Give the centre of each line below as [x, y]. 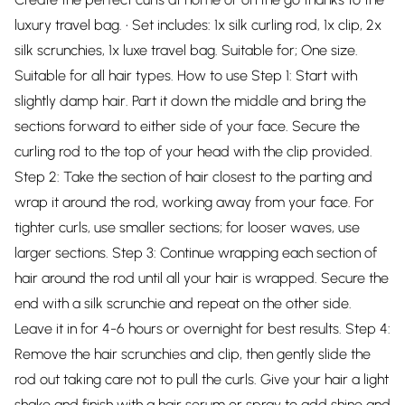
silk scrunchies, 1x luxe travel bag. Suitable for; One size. [186, 50]
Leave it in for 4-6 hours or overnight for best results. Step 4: [202, 329]
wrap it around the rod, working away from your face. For [194, 202]
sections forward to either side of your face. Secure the [187, 126]
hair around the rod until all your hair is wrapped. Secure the [202, 278]
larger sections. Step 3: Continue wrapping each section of [196, 253]
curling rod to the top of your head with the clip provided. [193, 151]
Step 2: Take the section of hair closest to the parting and [193, 177]
